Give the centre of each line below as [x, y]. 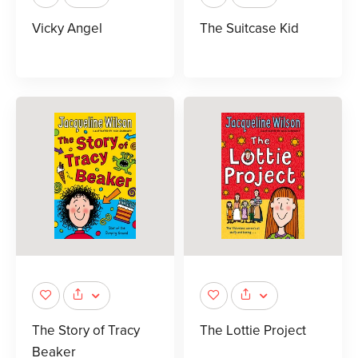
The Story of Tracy [86, 330]
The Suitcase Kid [249, 29]
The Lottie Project [253, 330]
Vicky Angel [67, 29]
